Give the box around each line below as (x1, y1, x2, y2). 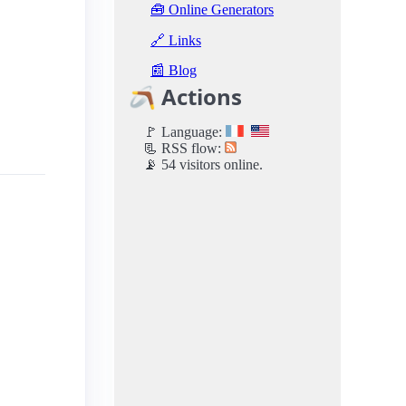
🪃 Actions (129, 82, 242, 112)
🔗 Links (150, 32, 201, 48)
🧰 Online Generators (150, 2, 274, 18)
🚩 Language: (143, 124, 226, 140)
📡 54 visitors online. (143, 157, 263, 173)
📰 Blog (150, 63, 197, 79)
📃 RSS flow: (143, 140, 225, 157)
